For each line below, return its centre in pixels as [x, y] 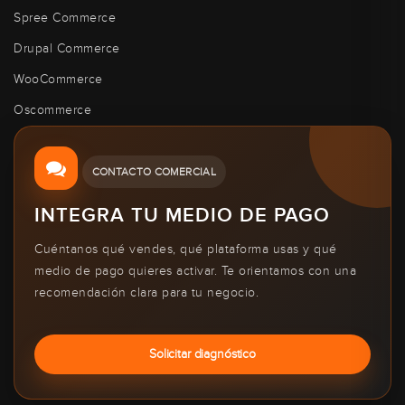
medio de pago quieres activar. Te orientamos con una [195, 271]
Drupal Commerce [67, 48]
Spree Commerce [65, 18]
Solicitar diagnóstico [202, 354]
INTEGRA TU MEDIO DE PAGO [182, 216]
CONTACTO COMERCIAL [154, 172]
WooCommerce [58, 79]
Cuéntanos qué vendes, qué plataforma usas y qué [186, 249]
